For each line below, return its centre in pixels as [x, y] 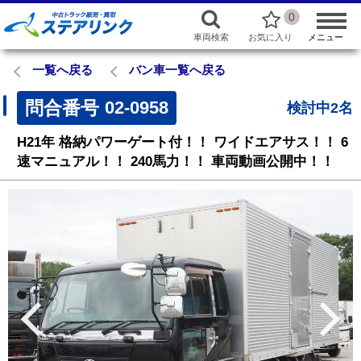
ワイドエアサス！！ [275, 142]
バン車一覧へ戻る [177, 70]
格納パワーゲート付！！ [134, 142]
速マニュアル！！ [72, 162]
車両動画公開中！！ [273, 162]
